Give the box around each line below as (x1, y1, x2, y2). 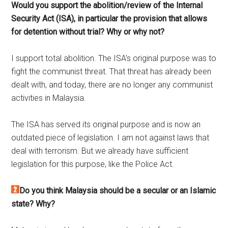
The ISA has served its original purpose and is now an (11, 120, 201, 130)
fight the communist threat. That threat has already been (11, 67, 212, 77)
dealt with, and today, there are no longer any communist (11, 80, 213, 90)
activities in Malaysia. (11, 93, 87, 103)
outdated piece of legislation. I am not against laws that (11, 133, 210, 143)
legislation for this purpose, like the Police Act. (11, 159, 175, 169)
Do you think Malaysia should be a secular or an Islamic (19, 186, 216, 196)
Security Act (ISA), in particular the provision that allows (11, 14, 208, 24)
